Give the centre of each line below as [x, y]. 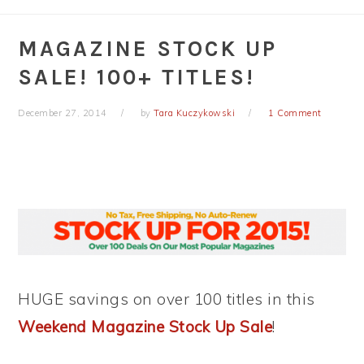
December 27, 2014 [63, 113]
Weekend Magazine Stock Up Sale [145, 326]
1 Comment [295, 113]
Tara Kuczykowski [195, 113]
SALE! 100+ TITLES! [137, 77]
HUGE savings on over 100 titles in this [167, 299]
